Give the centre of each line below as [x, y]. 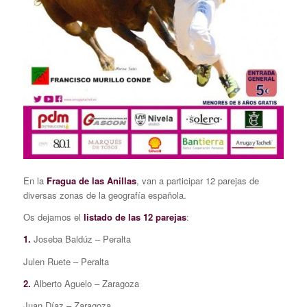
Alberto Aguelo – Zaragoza [85, 283]
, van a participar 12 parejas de [197, 181]
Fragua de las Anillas [91, 181]
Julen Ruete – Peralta [66, 261]
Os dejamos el [53, 217]
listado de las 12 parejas [135, 217]
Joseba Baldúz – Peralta [81, 239]
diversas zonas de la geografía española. [105, 195]
